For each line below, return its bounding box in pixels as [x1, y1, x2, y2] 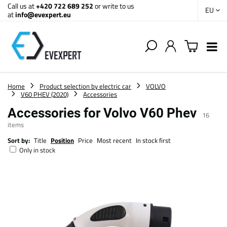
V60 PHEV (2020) [21, 89, 68, 99]
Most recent [97, 135, 132, 145]
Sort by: [8, 135, 30, 145]
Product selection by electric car [40, 81, 131, 91]
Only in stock [19, 145, 55, 155]
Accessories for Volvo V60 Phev [8, 105, 200, 121]
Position [51, 135, 74, 145]
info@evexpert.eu [15, 9, 71, 20]
